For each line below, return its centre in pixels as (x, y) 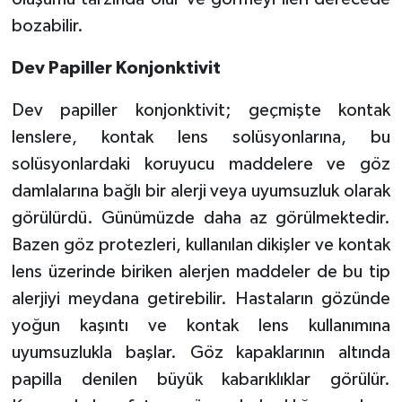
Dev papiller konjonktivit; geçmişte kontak (201, 110)
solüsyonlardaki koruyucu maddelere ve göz (201, 164)
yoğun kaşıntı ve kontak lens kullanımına (201, 325)
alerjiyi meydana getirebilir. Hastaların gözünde (201, 298)
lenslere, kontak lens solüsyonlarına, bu (201, 137)
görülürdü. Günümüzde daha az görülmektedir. (201, 218)
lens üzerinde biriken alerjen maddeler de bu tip (201, 271)
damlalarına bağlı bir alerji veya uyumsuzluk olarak (201, 191)
